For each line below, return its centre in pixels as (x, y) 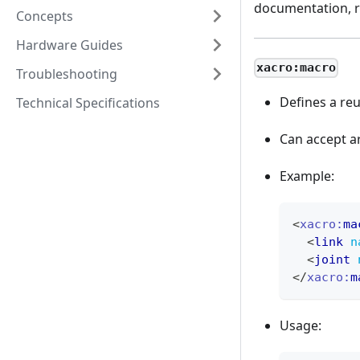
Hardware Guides (70, 45)
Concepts (45, 16)
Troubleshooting (67, 74)
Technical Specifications (88, 103)
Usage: (301, 326)
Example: (307, 176)
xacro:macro (297, 68)
